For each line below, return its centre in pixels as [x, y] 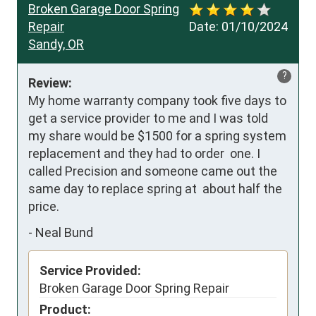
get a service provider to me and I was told [148, 118]
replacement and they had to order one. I [144, 153]
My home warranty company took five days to [157, 100]
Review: [50, 83]
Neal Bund [64, 233]
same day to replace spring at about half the [155, 188]
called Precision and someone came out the [153, 171]
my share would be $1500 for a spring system [157, 135]
